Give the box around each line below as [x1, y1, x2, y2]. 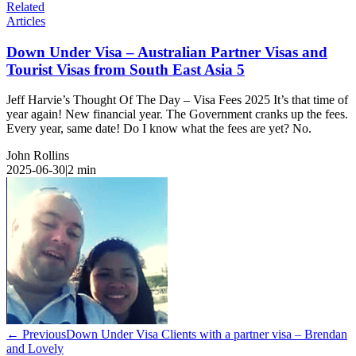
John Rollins [6, 149, 69, 163]
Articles [6, 14, 45, 28]
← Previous [6, 327, 66, 342]
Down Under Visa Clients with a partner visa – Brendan [66, 327, 347, 342]
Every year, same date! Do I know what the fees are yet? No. [6, 122, 311, 136]
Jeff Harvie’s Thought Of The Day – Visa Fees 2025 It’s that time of [6, 93, 348, 107]
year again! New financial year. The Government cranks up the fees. [6, 107, 348, 122]
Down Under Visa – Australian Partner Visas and [6, 43, 327, 60]
